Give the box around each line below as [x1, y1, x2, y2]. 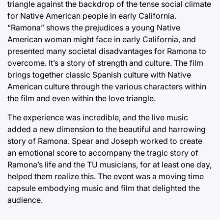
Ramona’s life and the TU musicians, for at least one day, [7, 159, 212, 169]
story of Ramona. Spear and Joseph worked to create [7, 136, 202, 146]
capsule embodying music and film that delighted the [7, 183, 200, 193]
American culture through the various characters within [7, 81, 206, 91]
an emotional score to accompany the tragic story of [7, 147, 198, 158]
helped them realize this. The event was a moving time [7, 171, 204, 181]
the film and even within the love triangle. [7, 93, 156, 103]
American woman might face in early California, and [7, 34, 196, 44]
